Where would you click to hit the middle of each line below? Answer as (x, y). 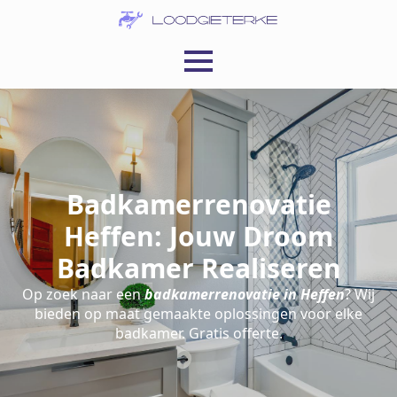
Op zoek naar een (83, 294)
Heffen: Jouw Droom (198, 236)
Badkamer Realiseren (198, 268)
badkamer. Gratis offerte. (198, 333)
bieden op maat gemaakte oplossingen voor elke (198, 314)
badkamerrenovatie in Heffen (245, 294)
